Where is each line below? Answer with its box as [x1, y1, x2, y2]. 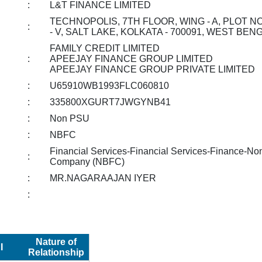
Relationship [28, 247, 85, 257]
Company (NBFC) [50, 156, 125, 167]
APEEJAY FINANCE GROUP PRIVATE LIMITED [50, 64, 256, 74]
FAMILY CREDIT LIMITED [50, 43, 160, 53]
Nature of [36, 236, 77, 247]
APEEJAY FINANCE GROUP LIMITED [50, 53, 213, 64]
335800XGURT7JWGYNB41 [50, 96, 171, 107]
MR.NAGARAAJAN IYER [50, 173, 157, 183]
